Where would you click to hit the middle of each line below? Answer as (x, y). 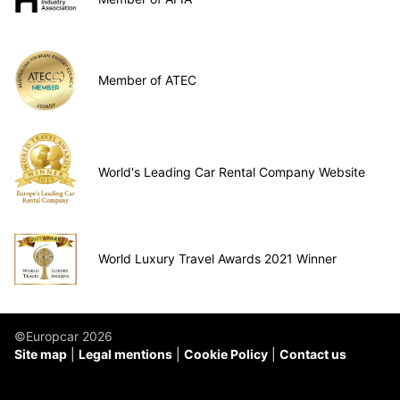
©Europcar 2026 (63, 337)
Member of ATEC (147, 80)
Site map (41, 354)
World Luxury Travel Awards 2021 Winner (217, 258)
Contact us (313, 354)
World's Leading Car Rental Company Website (232, 172)
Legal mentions (125, 354)
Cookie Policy (226, 354)
